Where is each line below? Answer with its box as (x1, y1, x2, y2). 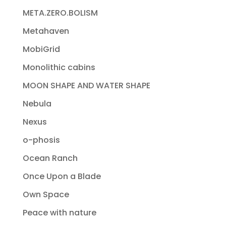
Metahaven (22, 25, 69, 37)
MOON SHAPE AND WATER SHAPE (22, 80, 150, 92)
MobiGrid (22, 43, 60, 55)
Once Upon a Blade (22, 171, 101, 183)
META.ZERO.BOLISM (22, 7, 98, 19)
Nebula (22, 98, 51, 110)
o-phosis (22, 134, 60, 146)
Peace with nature (22, 207, 96, 219)
